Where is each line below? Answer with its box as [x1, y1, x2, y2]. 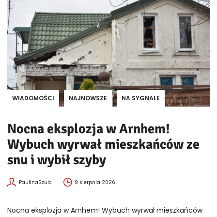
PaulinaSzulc [18, 179, 52, 186]
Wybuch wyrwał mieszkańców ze [7, 136, 200, 153]
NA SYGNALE [122, 94, 160, 103]
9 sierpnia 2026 [75, 179, 116, 186]
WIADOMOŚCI [12, 94, 54, 103]
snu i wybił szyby [7, 152, 106, 169]
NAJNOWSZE [69, 94, 107, 103]
